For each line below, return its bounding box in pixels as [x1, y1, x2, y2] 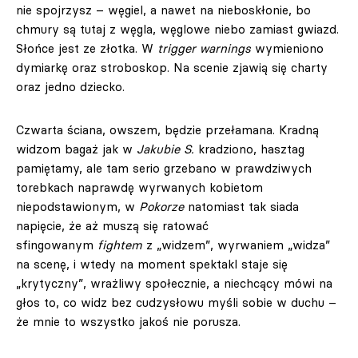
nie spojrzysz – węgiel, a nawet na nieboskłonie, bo [16, 2, 311, 18]
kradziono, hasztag [194, 141, 304, 157]
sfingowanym [16, 237, 97, 253]
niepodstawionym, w [16, 198, 139, 214]
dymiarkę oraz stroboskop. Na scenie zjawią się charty [16, 59, 328, 75]
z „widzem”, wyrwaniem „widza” [142, 237, 330, 253]
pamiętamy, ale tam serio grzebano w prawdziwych [16, 160, 312, 176]
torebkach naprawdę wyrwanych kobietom [16, 179, 263, 195]
